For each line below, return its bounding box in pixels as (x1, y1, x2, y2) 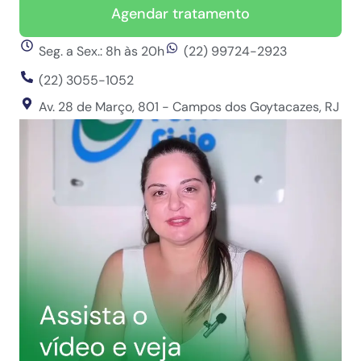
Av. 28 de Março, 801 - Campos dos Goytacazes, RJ (38, 98, 339, 116)
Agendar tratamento (111, 4, 250, 24)
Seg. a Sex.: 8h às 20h (38, 43, 164, 60)
